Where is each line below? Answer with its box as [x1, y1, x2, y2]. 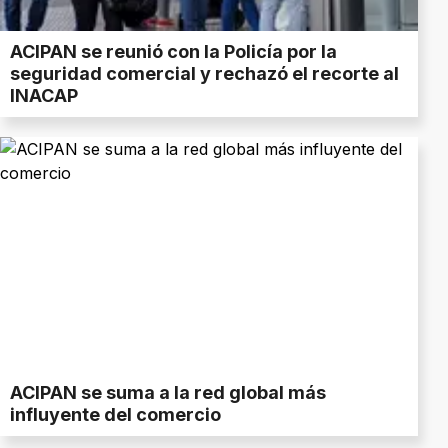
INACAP [10, 85, 78, 107]
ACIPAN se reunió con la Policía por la [10, 41, 337, 63]
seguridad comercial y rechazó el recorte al [10, 63, 399, 85]
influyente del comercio [10, 403, 221, 425]
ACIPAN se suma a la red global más [10, 381, 326, 403]
